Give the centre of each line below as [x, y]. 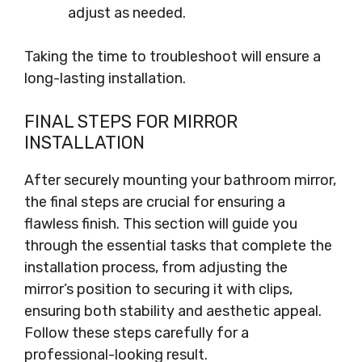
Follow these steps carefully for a [137, 333]
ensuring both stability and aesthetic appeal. [173, 311]
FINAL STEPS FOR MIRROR [131, 122]
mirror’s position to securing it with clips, [158, 289]
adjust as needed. [127, 13]
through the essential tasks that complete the [178, 246]
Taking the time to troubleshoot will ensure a [173, 57]
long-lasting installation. [105, 78]
